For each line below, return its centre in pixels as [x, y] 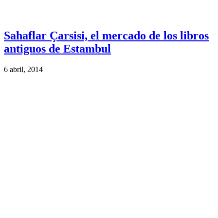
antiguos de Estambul [57, 48]
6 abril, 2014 [23, 69]
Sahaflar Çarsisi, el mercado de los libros [106, 35]
